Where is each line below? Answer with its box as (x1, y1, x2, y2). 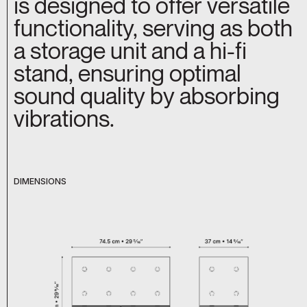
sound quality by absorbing (14, 82, 280, 110)
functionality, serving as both (14, 14, 293, 42)
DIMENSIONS (14, 176, 66, 187)
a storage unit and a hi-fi (14, 36, 247, 65)
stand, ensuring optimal (14, 59, 241, 88)
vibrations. (14, 104, 114, 133)
